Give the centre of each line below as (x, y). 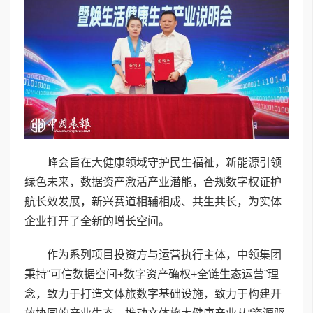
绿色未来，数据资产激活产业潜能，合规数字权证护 (153, 182)
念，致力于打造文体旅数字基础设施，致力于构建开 (153, 294)
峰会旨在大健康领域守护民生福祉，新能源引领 (164, 163)
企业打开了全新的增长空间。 (97, 221)
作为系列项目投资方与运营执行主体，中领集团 (164, 255)
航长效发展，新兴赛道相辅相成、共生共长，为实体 (153, 202)
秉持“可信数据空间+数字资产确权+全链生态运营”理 (152, 275)
